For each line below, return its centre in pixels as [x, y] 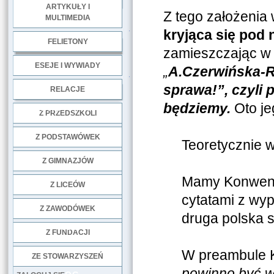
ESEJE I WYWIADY [68, 65]
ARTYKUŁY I [68, 7]
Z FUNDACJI [68, 232]
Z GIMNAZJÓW [68, 161]
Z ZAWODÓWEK [68, 209]
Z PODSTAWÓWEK [68, 137]
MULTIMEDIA [68, 18]
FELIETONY [68, 42]
